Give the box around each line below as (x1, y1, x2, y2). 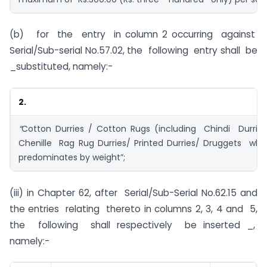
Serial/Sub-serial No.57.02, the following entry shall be (10, 44, 257, 57)
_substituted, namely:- (10, 60, 113, 73)
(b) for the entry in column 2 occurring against (10, 28, 257, 41)
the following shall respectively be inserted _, (10, 218, 257, 231)
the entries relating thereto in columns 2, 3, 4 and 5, (10, 202, 257, 215)
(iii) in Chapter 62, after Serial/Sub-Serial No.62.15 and (10, 186, 257, 199)
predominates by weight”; (18, 151, 125, 164)
